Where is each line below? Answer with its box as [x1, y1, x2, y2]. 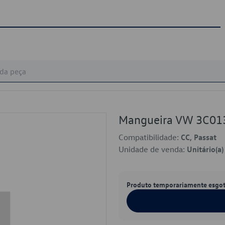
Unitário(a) [187, 144, 223, 154]
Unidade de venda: [119, 144, 187, 154]
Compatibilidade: [119, 132, 181, 142]
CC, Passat [181, 132, 216, 142]
